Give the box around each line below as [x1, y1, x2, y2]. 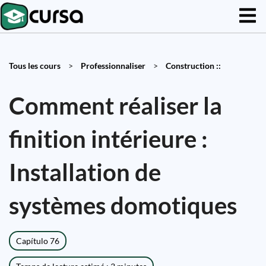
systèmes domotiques [9, 191, 237, 220]
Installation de [9, 158, 161, 186]
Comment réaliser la [9, 91, 222, 120]
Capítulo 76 [16, 236, 59, 246]
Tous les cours [9, 61, 61, 71]
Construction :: [166, 61, 221, 71]
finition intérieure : [9, 125, 208, 153]
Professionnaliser [81, 61, 145, 71]
